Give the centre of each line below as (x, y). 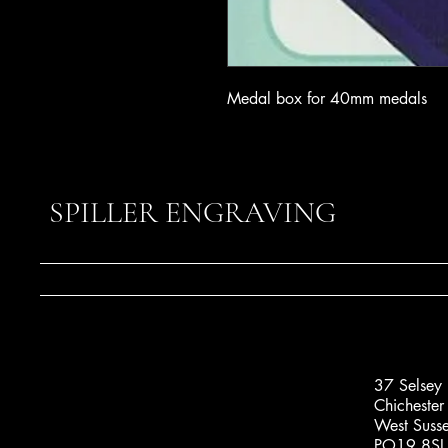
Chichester (408, 405)
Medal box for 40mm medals (327, 98)
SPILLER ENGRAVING (192, 212)
